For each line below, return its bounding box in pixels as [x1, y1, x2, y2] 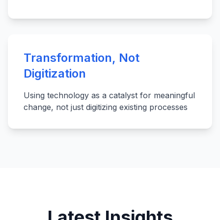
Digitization [24, 66, 86, 81]
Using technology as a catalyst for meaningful [24, 90, 195, 100]
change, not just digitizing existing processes [24, 102, 188, 112]
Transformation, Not [24, 51, 139, 65]
